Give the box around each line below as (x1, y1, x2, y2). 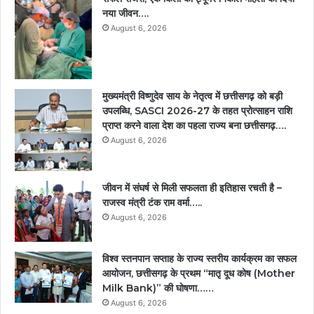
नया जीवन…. (102, 6, 149, 20)
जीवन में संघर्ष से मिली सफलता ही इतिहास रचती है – (102, 182, 282, 195)
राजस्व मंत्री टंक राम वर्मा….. (102, 196, 202, 210)
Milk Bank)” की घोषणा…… (102, 282, 214, 295)
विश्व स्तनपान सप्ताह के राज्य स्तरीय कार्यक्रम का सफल (102, 252, 296, 266)
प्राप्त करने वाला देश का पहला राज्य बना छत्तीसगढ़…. (102, 119, 286, 132)
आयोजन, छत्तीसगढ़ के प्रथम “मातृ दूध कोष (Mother (102, 267, 295, 280)
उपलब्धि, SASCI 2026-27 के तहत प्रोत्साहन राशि (102, 104, 292, 118)
